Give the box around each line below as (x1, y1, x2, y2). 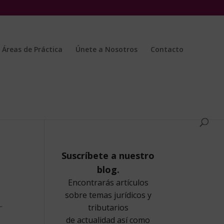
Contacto (150, 44, 183, 54)
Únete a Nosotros (75, 44, 137, 54)
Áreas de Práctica (2, 44, 62, 54)
